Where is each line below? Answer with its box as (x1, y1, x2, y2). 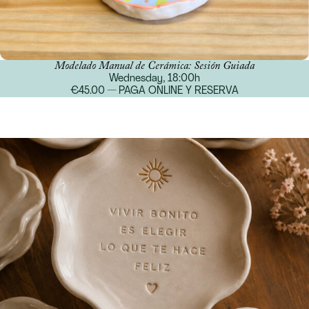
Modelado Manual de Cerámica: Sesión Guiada (54, 61, 255, 72)
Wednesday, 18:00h (109, 73, 200, 84)
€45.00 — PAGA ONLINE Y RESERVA (70, 86, 239, 97)
